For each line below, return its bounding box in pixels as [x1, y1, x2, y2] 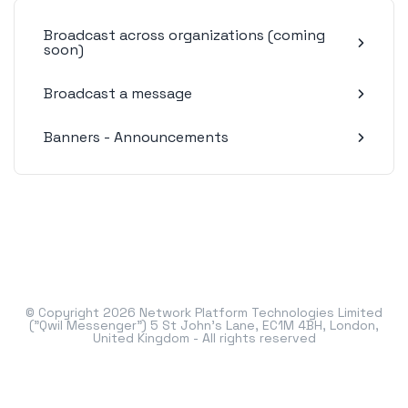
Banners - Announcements [44, 127, 229, 147]
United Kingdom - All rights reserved [92, 330, 316, 346]
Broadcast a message [44, 84, 192, 103]
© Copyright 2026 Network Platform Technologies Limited [25, 304, 382, 321]
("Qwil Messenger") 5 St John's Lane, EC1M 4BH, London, [29, 317, 379, 333]
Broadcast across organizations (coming [44, 25, 325, 45]
